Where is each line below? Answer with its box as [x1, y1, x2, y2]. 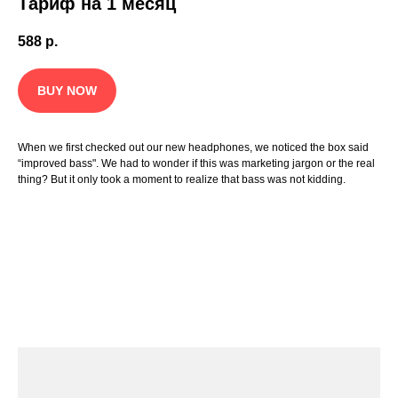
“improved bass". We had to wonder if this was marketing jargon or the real [18, 157, 375, 170]
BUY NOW [37, 84, 97, 98]
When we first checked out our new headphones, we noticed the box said [18, 141, 369, 154]
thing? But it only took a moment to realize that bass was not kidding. [18, 173, 346, 186]
